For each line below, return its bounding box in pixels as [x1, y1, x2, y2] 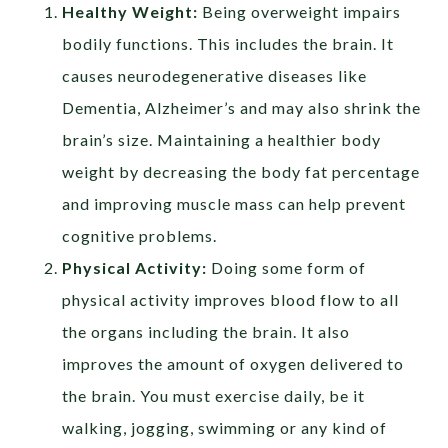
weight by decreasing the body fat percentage [62, 162, 421, 182]
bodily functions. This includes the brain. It [62, 34, 395, 54]
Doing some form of [207, 258, 367, 278]
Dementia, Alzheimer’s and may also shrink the [62, 98, 422, 118]
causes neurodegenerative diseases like [62, 66, 368, 86]
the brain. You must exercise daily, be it [62, 386, 366, 406]
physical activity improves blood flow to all [62, 290, 400, 310]
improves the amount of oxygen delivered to [62, 354, 405, 374]
